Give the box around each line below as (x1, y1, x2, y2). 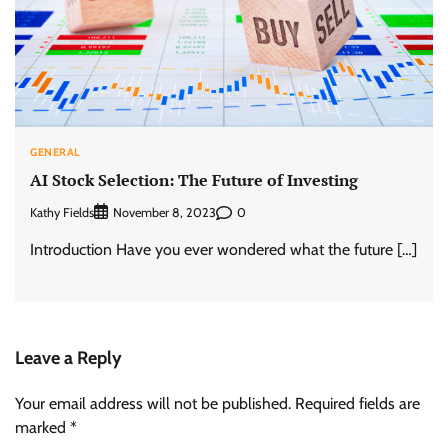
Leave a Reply (15, 347, 122, 370)
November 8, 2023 (113, 205, 216, 221)
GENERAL (30, 144, 80, 159)
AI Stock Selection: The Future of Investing (30, 168, 358, 191)
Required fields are (295, 394, 420, 414)
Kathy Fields (30, 204, 94, 220)
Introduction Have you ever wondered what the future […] (30, 240, 417, 260)
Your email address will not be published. (15, 394, 291, 414)
